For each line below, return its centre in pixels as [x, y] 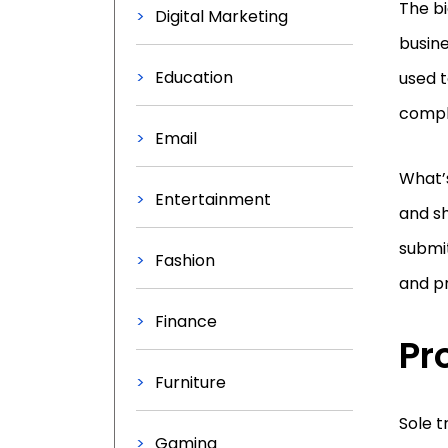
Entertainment [213, 199]
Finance [186, 321]
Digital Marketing [221, 16]
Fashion [185, 260]
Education [194, 77]
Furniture [190, 382]
